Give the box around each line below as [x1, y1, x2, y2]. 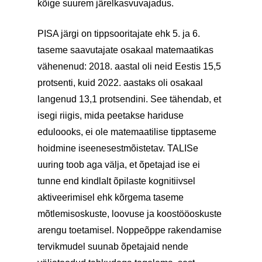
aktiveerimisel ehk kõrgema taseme [37, 192, 184, 202]
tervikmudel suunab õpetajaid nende [37, 242, 188, 251]
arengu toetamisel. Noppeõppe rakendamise [37, 225, 222, 235]
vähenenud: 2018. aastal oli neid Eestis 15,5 [37, 61, 221, 71]
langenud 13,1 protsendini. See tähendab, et [37, 94, 221, 104]
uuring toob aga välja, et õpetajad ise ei [37, 160, 200, 170]
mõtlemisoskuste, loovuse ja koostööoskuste [37, 209, 222, 219]
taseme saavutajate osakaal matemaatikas [37, 45, 213, 55]
